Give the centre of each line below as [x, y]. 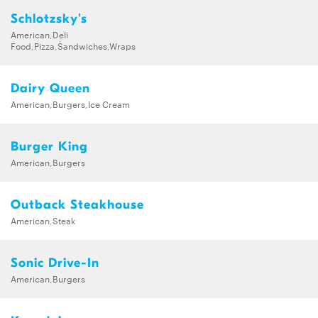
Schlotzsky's [49, 18]
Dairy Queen [50, 88]
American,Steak [43, 220]
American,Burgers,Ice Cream [70, 103]
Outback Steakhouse [77, 204]
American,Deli [39, 34]
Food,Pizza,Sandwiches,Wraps [73, 45]
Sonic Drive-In [55, 263]
